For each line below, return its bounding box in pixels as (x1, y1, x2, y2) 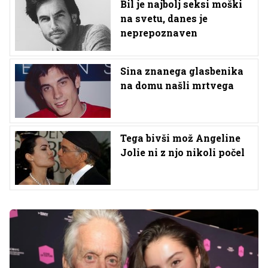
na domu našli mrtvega (120, 79, 234, 92)
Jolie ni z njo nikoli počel (120, 146, 245, 159)
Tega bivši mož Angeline (120, 132, 240, 145)
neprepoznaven (120, 26, 197, 39)
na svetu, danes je (120, 12, 208, 25)
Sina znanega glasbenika (120, 65, 243, 78)
